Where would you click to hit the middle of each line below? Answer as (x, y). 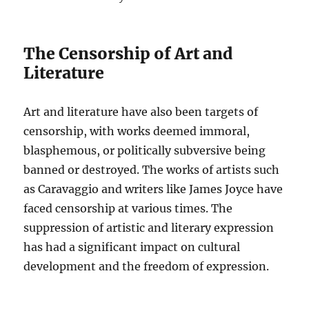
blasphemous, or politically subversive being (145, 151)
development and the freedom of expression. (147, 267)
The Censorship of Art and (128, 54)
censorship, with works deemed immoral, (137, 131)
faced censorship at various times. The (128, 209)
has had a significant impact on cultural (132, 247)
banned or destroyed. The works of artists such (152, 170)
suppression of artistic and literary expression (149, 228)
